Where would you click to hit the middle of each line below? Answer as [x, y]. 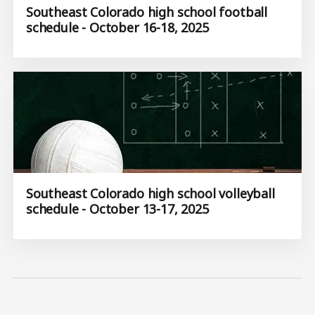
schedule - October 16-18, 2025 [117, 28]
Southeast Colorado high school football [147, 12]
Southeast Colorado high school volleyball [150, 193]
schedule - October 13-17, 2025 [117, 208]
